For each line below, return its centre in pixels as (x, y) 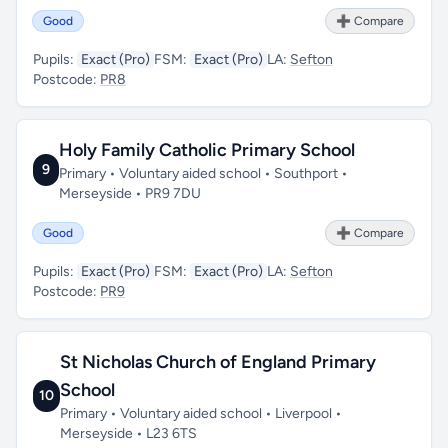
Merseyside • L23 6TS (128, 433)
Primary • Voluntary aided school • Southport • (204, 173)
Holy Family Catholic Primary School (207, 150)
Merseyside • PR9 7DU (130, 193)
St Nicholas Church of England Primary (217, 362)
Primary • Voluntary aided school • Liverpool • (200, 413)
